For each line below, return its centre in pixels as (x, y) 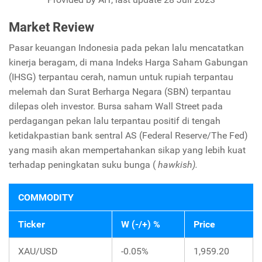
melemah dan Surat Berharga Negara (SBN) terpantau (120, 91)
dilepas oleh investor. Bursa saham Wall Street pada (116, 106)
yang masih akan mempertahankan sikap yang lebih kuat (127, 150)
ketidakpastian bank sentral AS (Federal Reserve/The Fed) (128, 135)
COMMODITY (46, 197)
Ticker (32, 224)
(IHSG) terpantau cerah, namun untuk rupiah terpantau (121, 77)
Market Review (51, 27)
